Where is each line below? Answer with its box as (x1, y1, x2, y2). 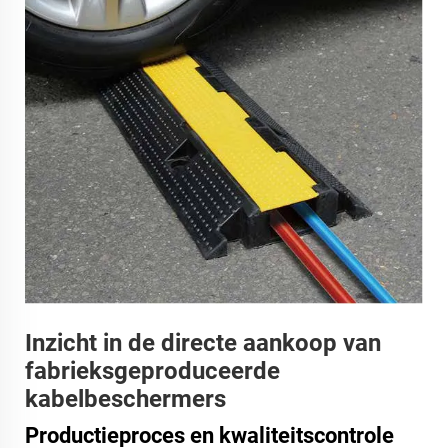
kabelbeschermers (25, 385, 226, 414)
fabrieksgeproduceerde (25, 357, 280, 386)
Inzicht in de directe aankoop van (25, 329, 381, 358)
